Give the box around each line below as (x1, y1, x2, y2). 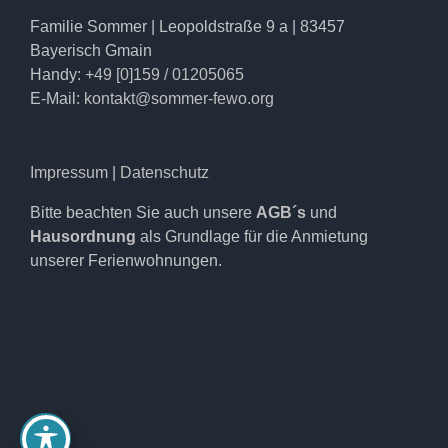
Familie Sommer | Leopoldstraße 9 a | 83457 (30, 17, 345, 35)
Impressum (30, 163, 112, 181)
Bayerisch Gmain (30, 41, 152, 59)
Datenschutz (120, 163, 209, 181)
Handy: (30, 65, 85, 83)
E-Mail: (30, 89, 84, 107)
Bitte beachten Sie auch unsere (30, 203, 256, 221)
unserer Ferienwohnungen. (30, 251, 222, 269)
